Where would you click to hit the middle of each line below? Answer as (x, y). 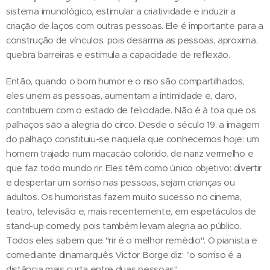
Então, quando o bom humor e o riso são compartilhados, (125, 81)
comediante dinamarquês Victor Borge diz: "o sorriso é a (124, 255)
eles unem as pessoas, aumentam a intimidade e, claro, (121, 96)
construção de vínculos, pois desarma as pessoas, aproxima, (132, 40)
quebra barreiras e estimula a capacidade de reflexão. (118, 55)
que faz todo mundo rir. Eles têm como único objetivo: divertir (134, 168)
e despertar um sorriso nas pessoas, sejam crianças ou (121, 183)
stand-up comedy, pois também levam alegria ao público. (124, 226)
